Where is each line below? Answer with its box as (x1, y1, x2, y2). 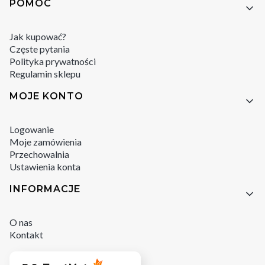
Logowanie (9, 123, 54, 135)
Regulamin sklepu (9, 67, 80, 79)
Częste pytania (9, 43, 70, 54)
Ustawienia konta (9, 160, 80, 172)
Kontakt (9, 228, 43, 240)
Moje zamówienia (9, 135, 82, 147)
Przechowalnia (9, 148, 69, 160)
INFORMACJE (9, 183, 80, 195)
